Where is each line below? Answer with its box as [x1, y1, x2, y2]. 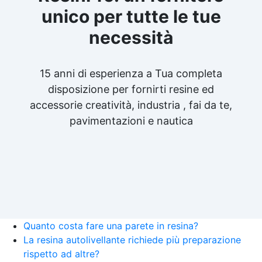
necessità [89, 26, 173, 48]
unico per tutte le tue [41, 5, 221, 27]
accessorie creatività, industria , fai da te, [30, 98, 232, 111]
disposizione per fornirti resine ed [48, 82, 214, 95]
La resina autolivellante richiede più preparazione [23, 233, 241, 246]
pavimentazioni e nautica [69, 114, 193, 127]
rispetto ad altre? [23, 247, 99, 260]
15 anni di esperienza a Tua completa [40, 67, 222, 80]
